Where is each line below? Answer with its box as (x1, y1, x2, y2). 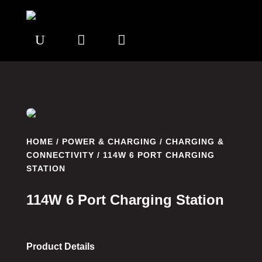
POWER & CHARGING (61, 137, 157, 146)
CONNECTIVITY (26, 150, 94, 160)
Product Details (26, 242, 95, 251)
